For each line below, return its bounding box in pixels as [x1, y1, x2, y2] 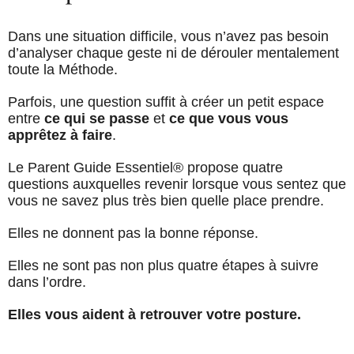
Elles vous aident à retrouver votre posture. [8, 307, 301, 323]
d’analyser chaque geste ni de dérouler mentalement [8, 45, 339, 62]
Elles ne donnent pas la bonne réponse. [8, 225, 258, 242]
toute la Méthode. [8, 62, 118, 78]
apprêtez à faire [8, 127, 112, 144]
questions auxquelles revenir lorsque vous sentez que [8, 176, 346, 193]
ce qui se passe [44, 111, 149, 127]
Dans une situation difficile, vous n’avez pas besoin [8, 28, 329, 45]
